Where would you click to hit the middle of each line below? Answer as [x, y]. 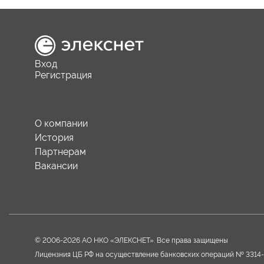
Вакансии [56, 166]
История [54, 138]
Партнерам [60, 152]
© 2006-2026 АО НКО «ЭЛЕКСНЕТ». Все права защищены [131, 240]
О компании [61, 123]
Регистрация [63, 75]
